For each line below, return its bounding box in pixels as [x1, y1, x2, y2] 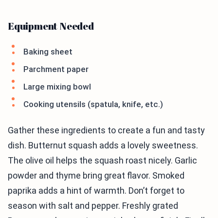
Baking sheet [23, 47, 73, 57]
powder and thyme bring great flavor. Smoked [8, 170, 184, 181]
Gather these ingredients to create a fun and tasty [8, 125, 205, 136]
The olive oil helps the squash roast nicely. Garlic [8, 155, 197, 166]
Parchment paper [23, 64, 89, 74]
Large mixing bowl [23, 82, 91, 92]
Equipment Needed [8, 19, 94, 33]
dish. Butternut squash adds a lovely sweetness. [8, 140, 198, 151]
